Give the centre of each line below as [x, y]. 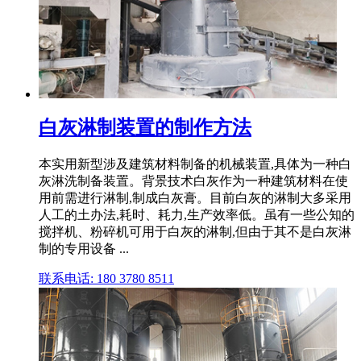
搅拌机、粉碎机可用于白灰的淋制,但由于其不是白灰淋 [195, 232]
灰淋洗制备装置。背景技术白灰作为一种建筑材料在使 [193, 181]
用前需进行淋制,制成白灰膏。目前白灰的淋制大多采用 [195, 198]
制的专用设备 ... [84, 249]
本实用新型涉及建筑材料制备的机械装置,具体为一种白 [195, 164]
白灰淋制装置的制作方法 [145, 128]
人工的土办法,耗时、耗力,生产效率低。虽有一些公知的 [197, 215]
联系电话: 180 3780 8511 [106, 279]
